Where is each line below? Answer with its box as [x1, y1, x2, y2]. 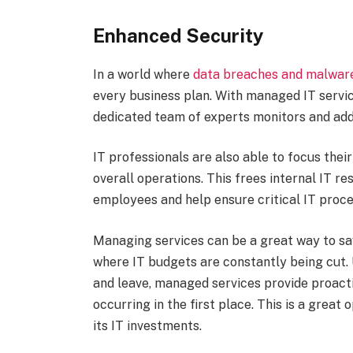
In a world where [92, 66, 193, 82]
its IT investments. [92, 318, 202, 333]
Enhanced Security [92, 24, 264, 46]
